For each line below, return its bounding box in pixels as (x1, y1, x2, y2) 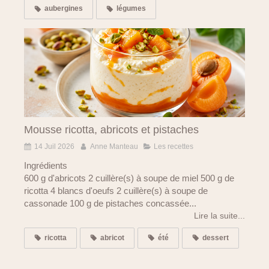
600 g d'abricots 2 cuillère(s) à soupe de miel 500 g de (24, 172, 234, 183)
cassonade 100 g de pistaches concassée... (24, 198, 196, 208)
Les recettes (154, 142, 193, 151)
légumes (116, 4, 146, 13)
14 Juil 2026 (34, 142, 74, 151)
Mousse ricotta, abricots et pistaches (24, 123, 199, 136)
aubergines (44, 4, 83, 13)
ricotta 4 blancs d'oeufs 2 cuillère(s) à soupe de (24, 185, 208, 196)
